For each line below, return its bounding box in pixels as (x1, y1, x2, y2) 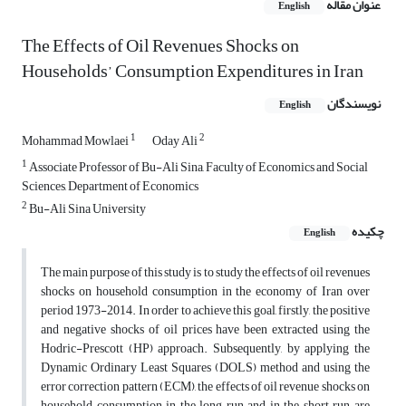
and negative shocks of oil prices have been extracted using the (41, 317, 370, 343)
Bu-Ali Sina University (27, 197, 146, 222)
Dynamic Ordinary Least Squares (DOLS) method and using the (41, 355, 370, 381)
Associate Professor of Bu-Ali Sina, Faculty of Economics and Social (27, 155, 368, 180)
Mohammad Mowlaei (22, 129, 130, 154)
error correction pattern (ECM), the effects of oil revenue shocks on (41, 374, 370, 400)
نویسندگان (327, 92, 381, 117)
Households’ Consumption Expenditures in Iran (22, 53, 363, 90)
